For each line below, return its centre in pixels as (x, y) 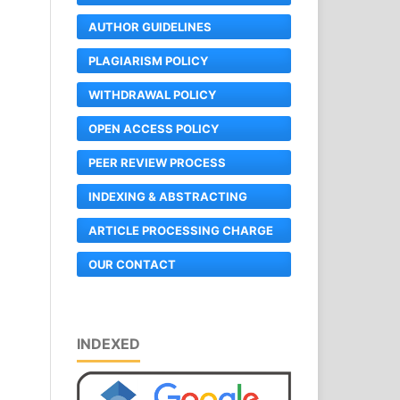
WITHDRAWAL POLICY (152, 94)
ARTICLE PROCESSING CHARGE (181, 230)
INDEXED (108, 343)
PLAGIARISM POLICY (148, 60)
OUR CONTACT (132, 264)
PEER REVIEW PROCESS (157, 162)
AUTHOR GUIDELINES (150, 26)
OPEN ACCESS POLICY (154, 128)
